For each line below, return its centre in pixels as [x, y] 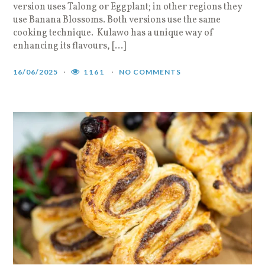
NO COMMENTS [150, 72]
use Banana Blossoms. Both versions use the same [117, 20]
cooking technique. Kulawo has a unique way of [114, 33]
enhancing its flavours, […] [70, 46]
